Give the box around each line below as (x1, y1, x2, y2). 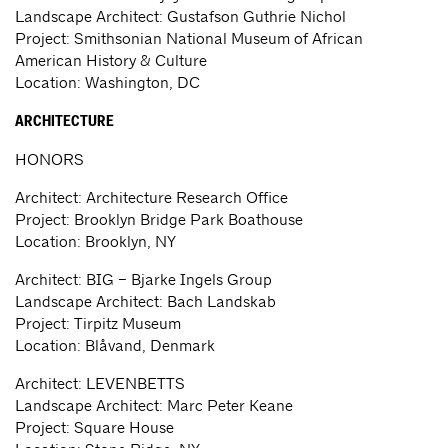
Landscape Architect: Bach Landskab (15, 292, 276, 312)
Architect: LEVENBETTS (15, 374, 185, 394)
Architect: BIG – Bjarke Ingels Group (15, 270, 272, 290)
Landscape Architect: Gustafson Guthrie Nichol (15, 7, 346, 27)
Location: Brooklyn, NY (15, 232, 176, 252)
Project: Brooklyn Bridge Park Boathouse (15, 210, 303, 230)
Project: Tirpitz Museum (15, 314, 181, 334)
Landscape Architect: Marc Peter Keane (15, 396, 293, 416)
